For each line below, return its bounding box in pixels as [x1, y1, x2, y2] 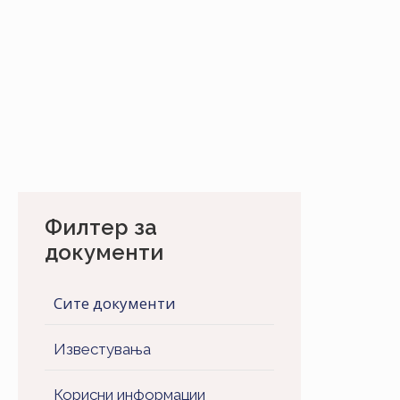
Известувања [54, 340, 151, 358]
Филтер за [45, 214, 157, 240]
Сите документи [54, 293, 176, 313]
